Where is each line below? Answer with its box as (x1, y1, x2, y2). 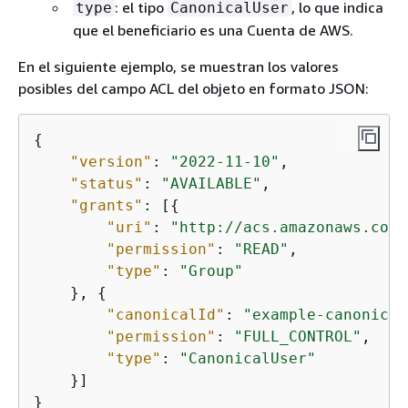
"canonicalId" (107, 306, 225, 323)
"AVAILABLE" (161, 175, 261, 192)
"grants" (70, 197, 143, 214)
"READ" (234, 240, 289, 258)
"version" (70, 153, 152, 170)
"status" (70, 175, 143, 192)
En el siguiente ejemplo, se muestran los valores (18, 57, 339, 76)
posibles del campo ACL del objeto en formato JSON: (18, 79, 369, 97)
